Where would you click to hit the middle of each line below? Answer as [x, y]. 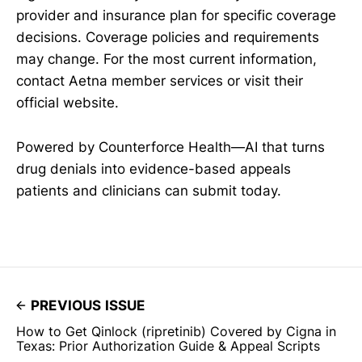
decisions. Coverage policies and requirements [168, 38]
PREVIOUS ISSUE [88, 305]
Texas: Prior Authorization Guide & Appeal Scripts [168, 345]
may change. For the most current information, [166, 59]
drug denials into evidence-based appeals [154, 168]
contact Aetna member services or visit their [160, 81]
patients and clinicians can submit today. [149, 190]
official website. [67, 103]
